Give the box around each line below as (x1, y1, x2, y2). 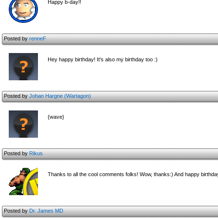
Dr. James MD (29, 208, 63, 214)
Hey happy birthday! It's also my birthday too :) (48, 56, 158, 62)
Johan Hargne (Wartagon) (29, 93, 91, 99)
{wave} (48, 114, 64, 120)
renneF (29, 36, 46, 41)
